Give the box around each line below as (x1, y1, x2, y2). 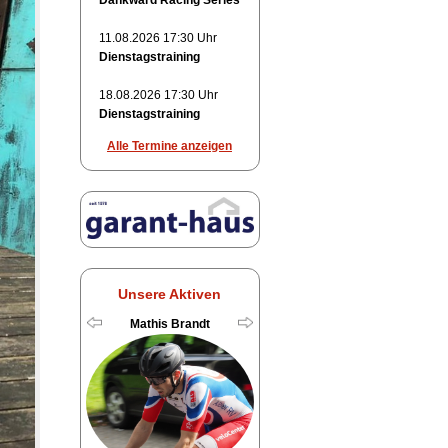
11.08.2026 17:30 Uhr (98, 31, 217, 46)
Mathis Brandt (129, 316, 210, 331)
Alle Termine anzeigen (107, 139, 232, 154)
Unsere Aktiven (118, 285, 221, 302)
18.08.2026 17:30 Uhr (98, 88, 218, 103)
